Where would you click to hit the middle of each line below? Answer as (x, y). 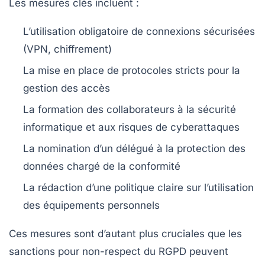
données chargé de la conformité (102, 166)
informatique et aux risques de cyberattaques (131, 127)
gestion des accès (67, 88)
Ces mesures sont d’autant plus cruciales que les (125, 233)
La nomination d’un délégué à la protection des (134, 148)
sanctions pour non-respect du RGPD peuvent (119, 251)
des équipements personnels (91, 205)
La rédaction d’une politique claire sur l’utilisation (138, 187)
